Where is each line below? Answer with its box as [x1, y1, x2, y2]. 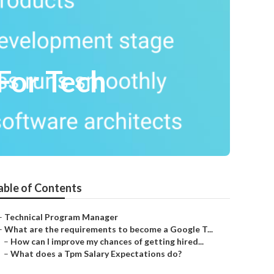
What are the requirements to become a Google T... [4, 224, 213, 234]
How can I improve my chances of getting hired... [10, 236, 204, 246]
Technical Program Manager [4, 212, 118, 222]
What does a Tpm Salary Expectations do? [10, 248, 182, 259]
